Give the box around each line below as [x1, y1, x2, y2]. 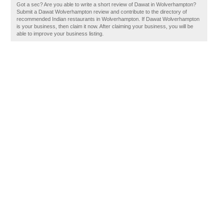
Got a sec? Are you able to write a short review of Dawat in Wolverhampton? [17, 1, 197, 7]
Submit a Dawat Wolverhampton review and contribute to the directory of [17, 9, 187, 15]
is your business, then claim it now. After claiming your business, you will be [17, 23, 194, 29]
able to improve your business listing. [17, 31, 104, 36]
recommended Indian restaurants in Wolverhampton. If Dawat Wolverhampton [17, 16, 200, 22]
